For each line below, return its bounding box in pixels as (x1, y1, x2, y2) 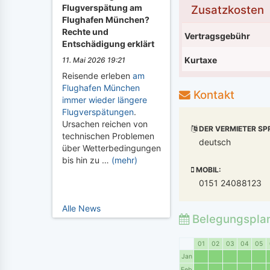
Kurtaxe (184, 54, 217, 65)
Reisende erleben (62, 71, 133, 81)
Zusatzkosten (191, 2, 264, 17)
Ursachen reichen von (62, 119, 148, 129)
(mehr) (111, 155, 137, 165)
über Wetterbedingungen (62, 143, 161, 153)
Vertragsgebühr (184, 30, 250, 41)
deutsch (199, 136, 231, 147)
